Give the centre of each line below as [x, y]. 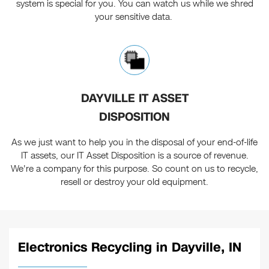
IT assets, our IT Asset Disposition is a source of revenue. [134, 155]
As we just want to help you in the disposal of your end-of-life [134, 142]
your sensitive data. [134, 17]
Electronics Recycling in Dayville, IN [130, 247]
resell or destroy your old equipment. [134, 182]
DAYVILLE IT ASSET [134, 98]
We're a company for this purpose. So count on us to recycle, [134, 168]
